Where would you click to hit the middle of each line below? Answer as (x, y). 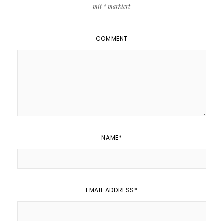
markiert (119, 7)
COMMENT (112, 39)
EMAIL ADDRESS (110, 190)
